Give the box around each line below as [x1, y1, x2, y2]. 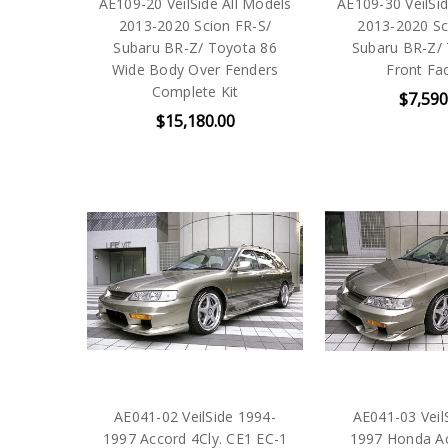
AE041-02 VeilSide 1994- [114, 407, 276, 427]
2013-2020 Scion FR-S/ [118, 15, 272, 35]
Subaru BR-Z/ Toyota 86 [113, 37, 277, 57]
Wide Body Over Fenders [111, 59, 279, 79]
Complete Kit [151, 81, 239, 101]
